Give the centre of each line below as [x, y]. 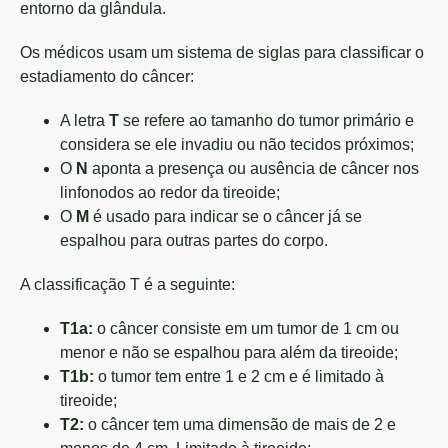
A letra [82, 120]
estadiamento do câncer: [107, 76]
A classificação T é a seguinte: [127, 284]
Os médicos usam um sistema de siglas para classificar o [222, 52]
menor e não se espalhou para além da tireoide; [229, 352]
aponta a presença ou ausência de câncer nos [253, 168]
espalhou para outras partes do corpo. [194, 240]
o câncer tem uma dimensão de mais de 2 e [240, 424]
